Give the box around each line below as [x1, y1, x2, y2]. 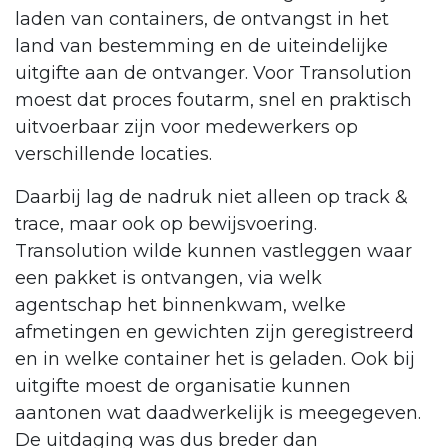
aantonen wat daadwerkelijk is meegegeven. [15, 402, 421, 425]
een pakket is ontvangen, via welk [15, 267, 322, 290]
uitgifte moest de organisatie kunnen [15, 375, 351, 398]
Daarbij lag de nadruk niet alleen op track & [15, 186, 408, 209]
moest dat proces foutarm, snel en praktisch [15, 89, 412, 112]
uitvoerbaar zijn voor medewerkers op [15, 116, 358, 139]
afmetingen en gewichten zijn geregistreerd [15, 321, 414, 344]
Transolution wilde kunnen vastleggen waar [15, 240, 412, 263]
